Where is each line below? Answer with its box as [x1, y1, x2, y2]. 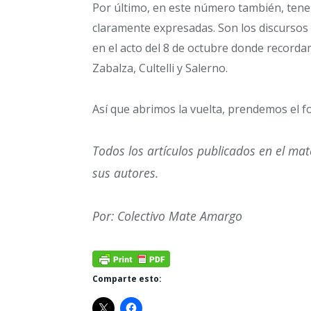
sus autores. [92, 165, 158, 182]
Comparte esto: [92, 272, 162, 285]
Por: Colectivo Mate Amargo [92, 207, 242, 224]
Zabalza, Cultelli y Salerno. [92, 60, 228, 76]
